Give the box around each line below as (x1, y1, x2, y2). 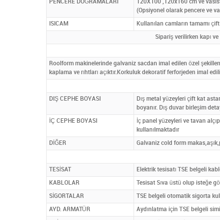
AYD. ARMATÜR (49, 206, 90, 213)
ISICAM (49, 20, 68, 27)
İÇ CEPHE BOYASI (49, 117, 97, 124)
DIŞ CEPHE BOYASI (49, 95, 101, 102)
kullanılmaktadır (136, 126, 179, 133)
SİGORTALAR (49, 192, 84, 199)
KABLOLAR (49, 179, 80, 186)
